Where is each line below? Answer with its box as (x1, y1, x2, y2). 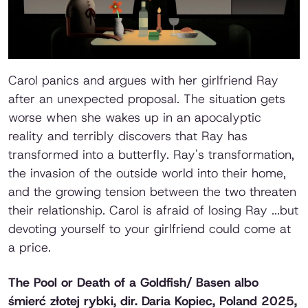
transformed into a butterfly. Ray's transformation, (8, 146, 294, 164)
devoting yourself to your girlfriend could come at (8, 221, 291, 238)
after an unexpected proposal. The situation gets (8, 91, 285, 108)
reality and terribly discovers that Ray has (8, 128, 247, 145)
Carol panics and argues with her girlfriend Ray (8, 72, 278, 89)
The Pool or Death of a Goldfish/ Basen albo (8, 274, 258, 291)
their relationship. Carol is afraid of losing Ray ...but (8, 202, 298, 219)
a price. (8, 239, 51, 256)
